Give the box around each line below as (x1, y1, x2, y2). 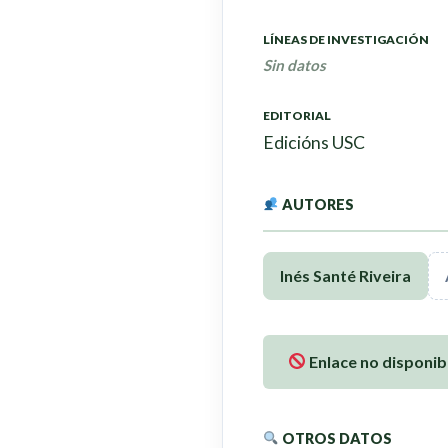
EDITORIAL (263, 107, 331, 123)
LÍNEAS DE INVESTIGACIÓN (263, 31, 429, 47)
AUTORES (279, 195, 355, 213)
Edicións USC (263, 131, 365, 153)
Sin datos (263, 55, 326, 74)
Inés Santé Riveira (280, 265, 411, 285)
